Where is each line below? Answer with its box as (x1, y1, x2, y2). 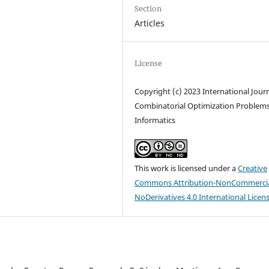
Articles (134, 17, 165, 29)
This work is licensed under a (134, 163, 238, 174)
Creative (238, 163, 268, 174)
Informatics (134, 115, 176, 126)
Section (134, 3, 162, 14)
